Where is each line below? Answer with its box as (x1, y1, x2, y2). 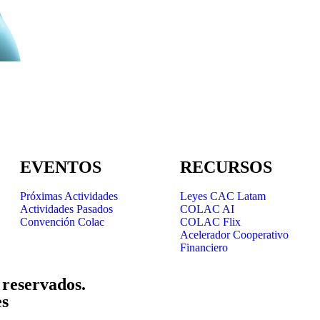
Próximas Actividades (20, 190, 118, 203)
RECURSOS (180, 158, 272, 177)
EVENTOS (20, 158, 101, 177)
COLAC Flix (180, 216, 241, 229)
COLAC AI (180, 203, 234, 216)
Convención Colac (20, 216, 104, 229)
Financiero (180, 241, 228, 254)
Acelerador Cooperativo (180, 229, 289, 241)
